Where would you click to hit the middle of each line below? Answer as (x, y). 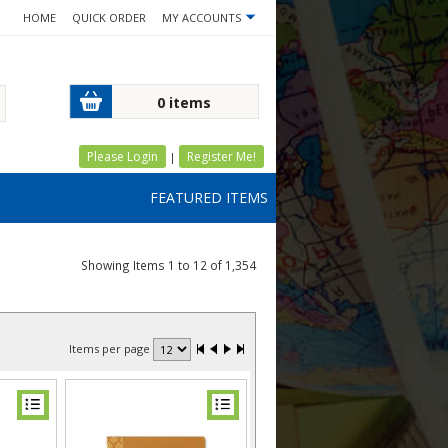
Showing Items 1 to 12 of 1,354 (168, 265)
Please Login (122, 156)
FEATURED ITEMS (209, 197)
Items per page (111, 348)
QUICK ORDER (109, 17)
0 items (184, 102)
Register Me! (221, 156)
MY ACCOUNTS (201, 17)
